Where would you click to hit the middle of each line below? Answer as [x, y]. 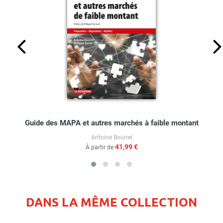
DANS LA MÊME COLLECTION [111, 202]
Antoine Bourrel [111, 137]
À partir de [100, 147]
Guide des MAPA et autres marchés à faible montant [111, 123]
